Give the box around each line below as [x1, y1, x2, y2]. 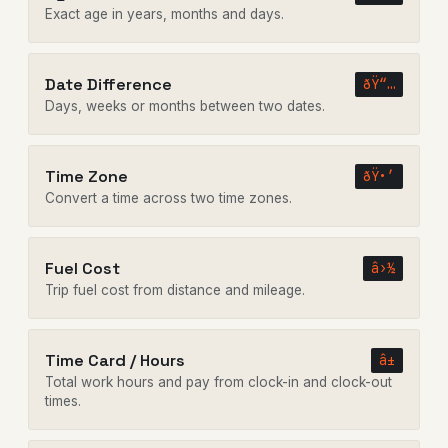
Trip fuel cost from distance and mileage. [45, 282, 305, 299]
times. [45, 393, 81, 410]
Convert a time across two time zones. [45, 190, 292, 207]
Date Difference [45, 73, 172, 95]
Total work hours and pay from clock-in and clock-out [45, 374, 392, 391]
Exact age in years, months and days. [45, 6, 284, 23]
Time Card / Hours [45, 349, 185, 371]
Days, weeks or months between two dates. [45, 98, 325, 115]
